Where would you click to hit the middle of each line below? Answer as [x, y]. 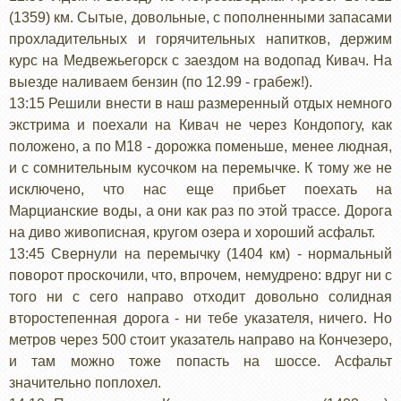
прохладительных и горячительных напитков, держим [200, 38]
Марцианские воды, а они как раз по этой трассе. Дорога [200, 210]
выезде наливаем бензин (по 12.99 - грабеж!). [161, 81]
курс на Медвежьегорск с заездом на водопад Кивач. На [200, 60]
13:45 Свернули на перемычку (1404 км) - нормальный [200, 253]
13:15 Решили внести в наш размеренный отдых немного [200, 103]
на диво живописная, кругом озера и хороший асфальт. [192, 232]
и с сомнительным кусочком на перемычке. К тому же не [200, 167]
